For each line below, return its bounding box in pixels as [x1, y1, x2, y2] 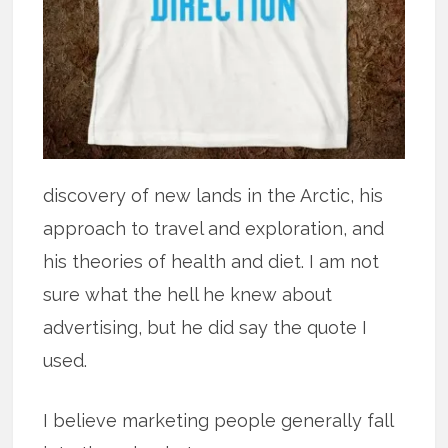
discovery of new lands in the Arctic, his [43, 184, 384, 206]
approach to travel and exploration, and [43, 217, 385, 239]
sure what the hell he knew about [43, 283, 333, 305]
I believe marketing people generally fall [43, 409, 394, 431]
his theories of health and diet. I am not [43, 250, 380, 272]
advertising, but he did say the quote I [43, 316, 368, 338]
